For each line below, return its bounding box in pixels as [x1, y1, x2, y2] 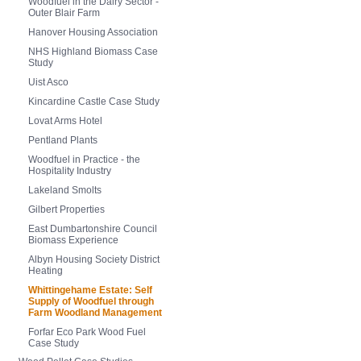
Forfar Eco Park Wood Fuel [28, 326, 146, 338]
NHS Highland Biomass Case [28, 46, 158, 58]
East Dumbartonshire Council [28, 223, 157, 235]
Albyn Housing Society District [28, 254, 160, 266]
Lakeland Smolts [28, 185, 102, 197]
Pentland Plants [28, 135, 98, 147]
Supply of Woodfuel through [28, 296, 154, 308]
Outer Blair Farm [28, 7, 100, 19]
